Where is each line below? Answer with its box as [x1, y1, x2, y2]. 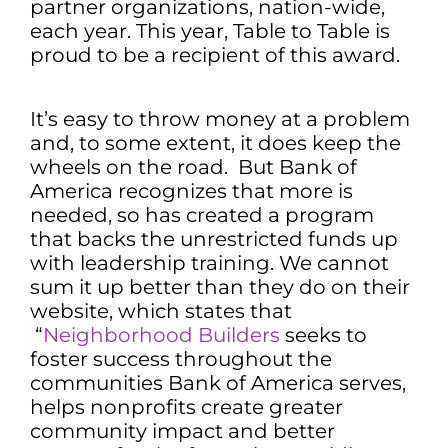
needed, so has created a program [30, 203, 374, 227]
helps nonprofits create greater [30, 395, 343, 419]
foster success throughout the [30, 347, 332, 371]
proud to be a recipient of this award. [30, 43, 400, 67]
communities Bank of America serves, [30, 371, 406, 395]
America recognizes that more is [30, 179, 353, 203]
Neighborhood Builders [43, 323, 280, 347]
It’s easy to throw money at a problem [30, 107, 410, 131]
